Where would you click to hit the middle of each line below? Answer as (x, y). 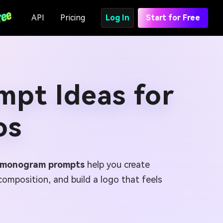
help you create (117, 165)
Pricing (73, 18)
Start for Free (173, 18)
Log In (117, 18)
